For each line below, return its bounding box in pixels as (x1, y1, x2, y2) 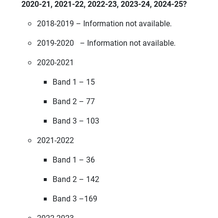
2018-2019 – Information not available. (37, 18, 174, 28)
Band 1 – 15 (53, 76, 95, 87)
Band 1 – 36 (53, 154, 95, 164)
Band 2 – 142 (53, 174, 99, 184)
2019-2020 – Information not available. (37, 37, 176, 48)
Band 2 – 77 (53, 96, 95, 106)
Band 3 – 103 (53, 115, 99, 126)
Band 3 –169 (53, 193, 97, 203)
